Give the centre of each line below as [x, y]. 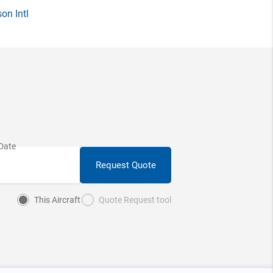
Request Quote [126, 165]
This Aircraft [57, 200]
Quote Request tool [135, 200]
